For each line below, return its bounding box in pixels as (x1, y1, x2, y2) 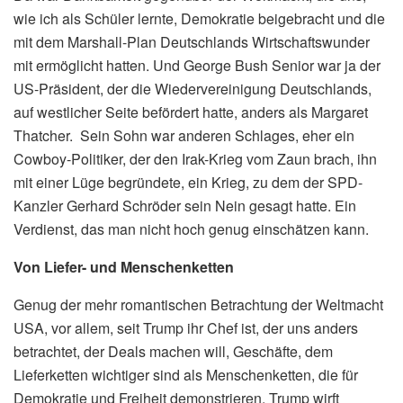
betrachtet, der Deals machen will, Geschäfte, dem (13, 340, 333, 362)
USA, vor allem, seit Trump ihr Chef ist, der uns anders (13, 317, 358, 338)
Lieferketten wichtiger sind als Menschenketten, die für (13, 363, 358, 385)
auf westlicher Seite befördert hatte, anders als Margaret (13, 101, 368, 122)
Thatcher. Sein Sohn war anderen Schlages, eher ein (13, 124, 354, 146)
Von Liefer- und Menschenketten (13, 255, 234, 277)
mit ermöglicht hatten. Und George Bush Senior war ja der (13, 54, 381, 76)
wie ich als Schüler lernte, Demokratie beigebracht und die (13, 7, 385, 29)
